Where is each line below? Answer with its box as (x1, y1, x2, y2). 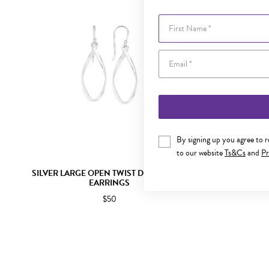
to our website (177, 147, 225, 159)
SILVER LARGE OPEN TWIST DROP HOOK (31, 167, 187, 180)
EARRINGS (89, 177, 130, 189)
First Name (158, 14, 196, 26)
